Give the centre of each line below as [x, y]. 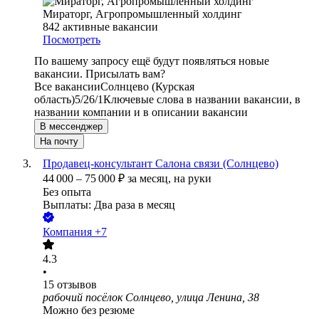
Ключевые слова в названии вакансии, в [202, 100]
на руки [193, 179]
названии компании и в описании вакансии [141, 113]
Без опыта [67, 192]
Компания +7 [75, 232]
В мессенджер [71, 127]
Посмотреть [72, 40]
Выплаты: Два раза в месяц [109, 205]
